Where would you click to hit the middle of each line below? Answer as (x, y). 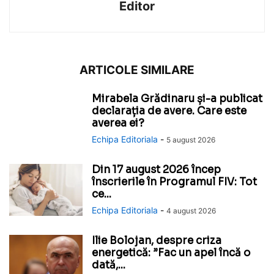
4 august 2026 (191, 211)
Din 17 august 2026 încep (156, 170)
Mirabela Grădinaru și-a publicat (177, 99)
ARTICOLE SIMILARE (137, 70)
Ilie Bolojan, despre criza (157, 241)
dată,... (109, 265)
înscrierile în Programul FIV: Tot (174, 182)
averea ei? (118, 123)
